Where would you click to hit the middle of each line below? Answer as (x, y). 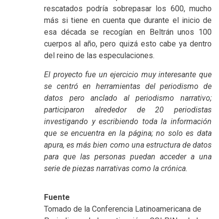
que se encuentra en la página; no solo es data (128, 133)
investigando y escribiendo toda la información (128, 122)
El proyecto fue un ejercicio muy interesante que (128, 75)
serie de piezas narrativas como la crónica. (116, 169)
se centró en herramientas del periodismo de (128, 87)
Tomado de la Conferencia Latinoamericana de (123, 209)
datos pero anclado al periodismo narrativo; (128, 98)
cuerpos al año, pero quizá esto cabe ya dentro (128, 44)
